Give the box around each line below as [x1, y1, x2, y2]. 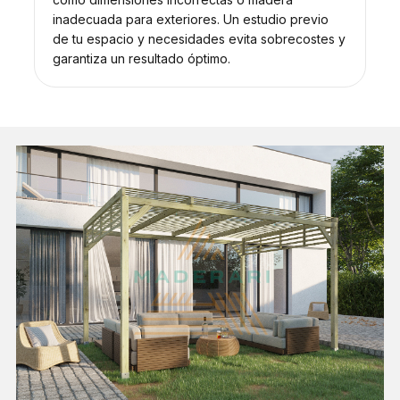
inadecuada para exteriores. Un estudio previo [52, 11, 329, 27]
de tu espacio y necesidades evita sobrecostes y [52, 30, 346, 46]
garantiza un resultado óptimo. [52, 50, 230, 66]
